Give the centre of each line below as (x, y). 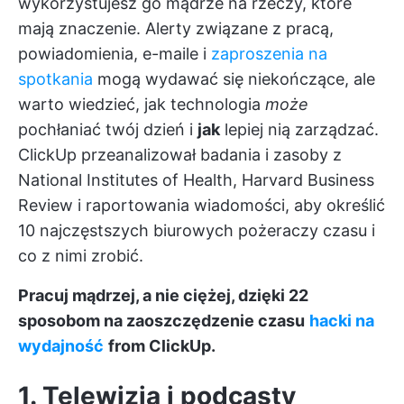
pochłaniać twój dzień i (108, 129)
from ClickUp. (162, 346)
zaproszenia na (269, 54)
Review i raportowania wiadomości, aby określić (202, 205)
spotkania (55, 79)
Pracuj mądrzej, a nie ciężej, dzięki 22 (163, 295)
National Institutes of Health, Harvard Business (196, 180)
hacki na (342, 321)
